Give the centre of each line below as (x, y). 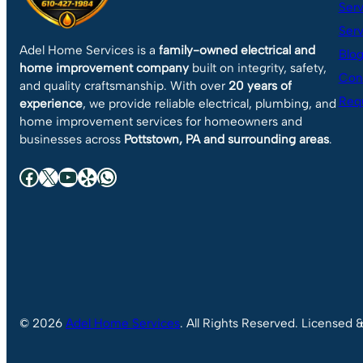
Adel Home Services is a (89, 51)
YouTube (63, 176)
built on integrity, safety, (258, 68)
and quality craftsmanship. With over (124, 86)
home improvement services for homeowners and (161, 122)
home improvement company (104, 68)
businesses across (72, 140)
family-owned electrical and (237, 51)
